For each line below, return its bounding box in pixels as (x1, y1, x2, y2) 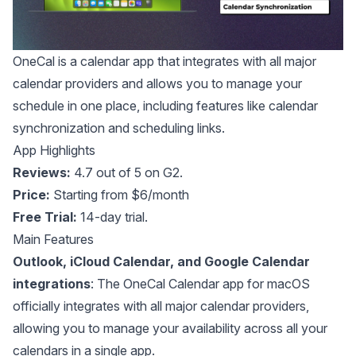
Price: (13, 187, 50, 203)
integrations (13, 276, 91, 292)
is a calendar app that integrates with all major (55, 53, 316, 69)
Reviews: (13, 164, 71, 180)
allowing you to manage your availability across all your (13, 320, 327, 336)
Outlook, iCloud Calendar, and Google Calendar (13, 253, 310, 269)
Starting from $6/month (50, 187, 189, 203)
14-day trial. (77, 209, 148, 225)
